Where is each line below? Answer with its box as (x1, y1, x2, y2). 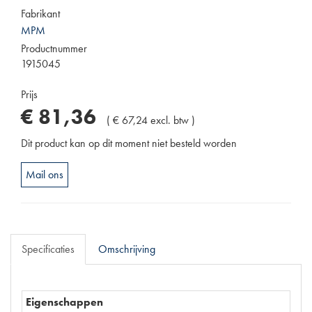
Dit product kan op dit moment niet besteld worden (21, 136, 237, 151)
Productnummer (21, 41, 87, 56)
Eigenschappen (26, 295, 103, 310)
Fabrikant (21, 6, 60, 22)
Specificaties (22, 242, 75, 257)
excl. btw (150, 113, 189, 128)
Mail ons (26, 167, 63, 182)
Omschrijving (98, 242, 155, 257)
